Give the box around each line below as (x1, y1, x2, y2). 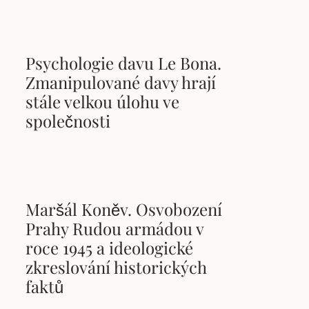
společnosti (26, 110, 111, 132)
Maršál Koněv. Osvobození (26, 197, 223, 220)
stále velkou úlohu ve (26, 90, 180, 113)
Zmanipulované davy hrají (26, 71, 217, 94)
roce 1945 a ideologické (26, 236, 194, 259)
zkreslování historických (26, 255, 208, 278)
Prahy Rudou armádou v (26, 217, 204, 239)
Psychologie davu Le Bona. (26, 52, 222, 74)
